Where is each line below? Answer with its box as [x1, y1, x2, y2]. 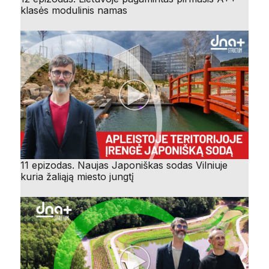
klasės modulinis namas [20, 4, 127, 17]
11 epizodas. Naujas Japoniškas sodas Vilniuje [20, 159, 228, 171]
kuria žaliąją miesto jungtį [20, 170, 134, 183]
